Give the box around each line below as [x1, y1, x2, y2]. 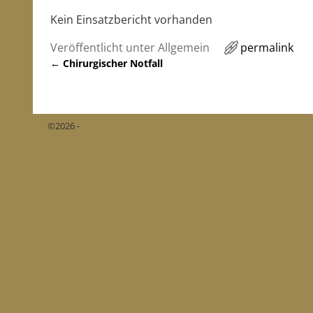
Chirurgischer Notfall [60, 57, 163, 71]
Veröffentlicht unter [50, 40, 155, 56]
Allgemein [155, 40, 212, 56]
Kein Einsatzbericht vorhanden [50, 12, 212, 28]
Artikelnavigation [50, 67, 185, 88]
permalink [240, 40, 293, 56]
